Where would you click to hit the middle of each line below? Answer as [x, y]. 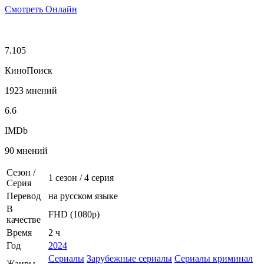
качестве [24, 219]
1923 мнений [31, 90]
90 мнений [26, 150]
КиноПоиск [29, 70]
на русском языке [83, 196]
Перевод [24, 196]
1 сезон [63, 177]
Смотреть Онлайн [41, 9]
